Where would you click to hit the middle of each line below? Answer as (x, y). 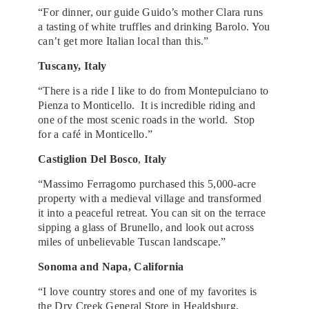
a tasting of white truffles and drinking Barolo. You (154, 26)
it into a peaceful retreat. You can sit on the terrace (152, 212)
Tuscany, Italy (72, 66)
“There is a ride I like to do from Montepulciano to (153, 90)
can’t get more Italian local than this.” (123, 41)
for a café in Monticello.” (96, 134)
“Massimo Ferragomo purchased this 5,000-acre (147, 183)
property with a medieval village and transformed (150, 198)
